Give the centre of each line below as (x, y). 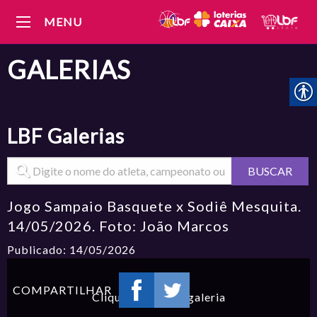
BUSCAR (270, 171)
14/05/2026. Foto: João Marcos (119, 226)
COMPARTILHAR (60, 290)
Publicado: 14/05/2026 (72, 249)
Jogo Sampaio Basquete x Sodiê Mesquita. (155, 206)
